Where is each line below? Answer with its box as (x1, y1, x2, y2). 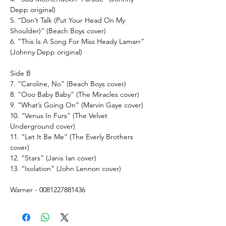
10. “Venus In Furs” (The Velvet (10, 110, 107, 120)
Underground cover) (10, 121, 75, 131)
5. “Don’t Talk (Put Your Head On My (10, 15, 125, 25)
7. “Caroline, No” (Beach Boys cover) (10, 79, 126, 88)
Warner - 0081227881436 (10, 185, 85, 194)
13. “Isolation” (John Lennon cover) (10, 163, 121, 173)
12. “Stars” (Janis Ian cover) (10, 153, 96, 162)
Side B (10, 68, 31, 78)
